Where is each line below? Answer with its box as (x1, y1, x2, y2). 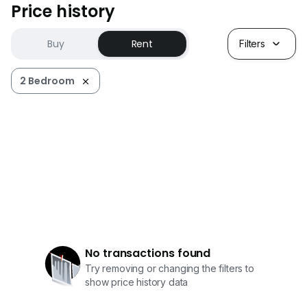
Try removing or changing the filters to (85, 262, 254, 275)
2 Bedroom (20, 74, 75, 88)
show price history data (85, 276, 188, 288)
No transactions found (85, 245, 211, 262)
